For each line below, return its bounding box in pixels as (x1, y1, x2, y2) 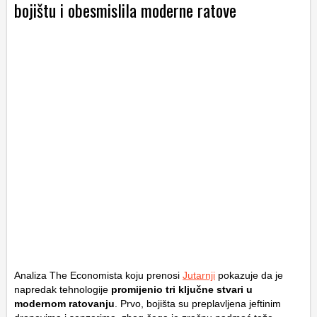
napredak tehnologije (14, 284, 108, 296)
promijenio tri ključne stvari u (108, 284, 253, 296)
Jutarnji (183, 270, 215, 282)
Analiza (14, 270, 50, 282)
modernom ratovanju (14, 298, 115, 310)
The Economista (50, 270, 122, 282)
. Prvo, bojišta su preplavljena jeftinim (115, 298, 281, 310)
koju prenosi (122, 270, 183, 282)
